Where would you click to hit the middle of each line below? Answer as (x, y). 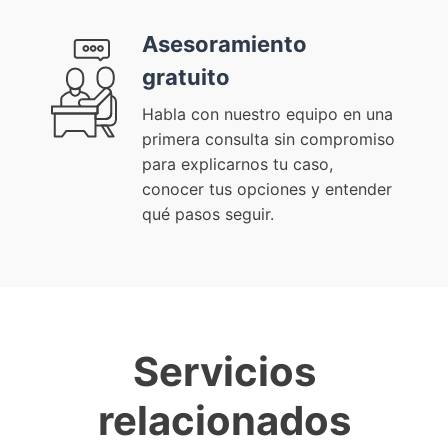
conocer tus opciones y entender (267, 189)
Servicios (224, 372)
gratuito (186, 77)
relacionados (224, 421)
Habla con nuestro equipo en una (267, 114)
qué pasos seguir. (208, 214)
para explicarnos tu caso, (237, 164)
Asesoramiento (224, 44)
